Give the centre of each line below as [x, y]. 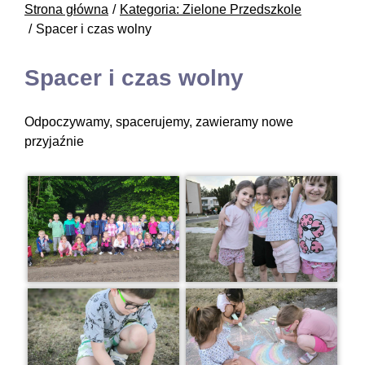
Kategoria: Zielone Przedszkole [211, 9]
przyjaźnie [54, 141]
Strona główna [66, 9]
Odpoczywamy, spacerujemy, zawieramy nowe [159, 121]
